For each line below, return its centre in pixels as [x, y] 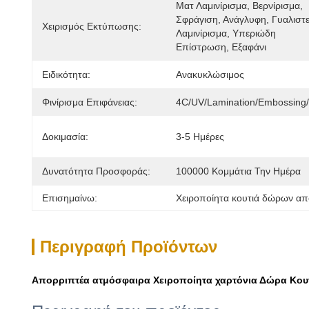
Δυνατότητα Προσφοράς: [96, 171]
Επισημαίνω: [70, 198]
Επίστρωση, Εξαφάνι [221, 47]
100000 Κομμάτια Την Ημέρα [238, 171]
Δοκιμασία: [65, 137]
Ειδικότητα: [66, 74]
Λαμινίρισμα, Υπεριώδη [226, 33]
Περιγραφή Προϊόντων [129, 247]
